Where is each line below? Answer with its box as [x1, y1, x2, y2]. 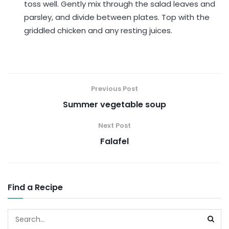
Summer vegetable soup [63, 99, 166, 110]
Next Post [98, 121, 131, 130]
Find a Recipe [8, 181, 63, 193]
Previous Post [91, 84, 138, 94]
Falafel [100, 135, 129, 147]
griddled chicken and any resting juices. [24, 25, 173, 36]
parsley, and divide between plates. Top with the [24, 12, 210, 22]
